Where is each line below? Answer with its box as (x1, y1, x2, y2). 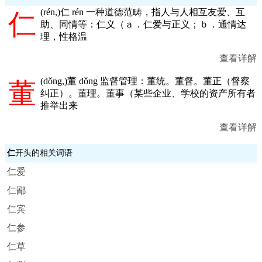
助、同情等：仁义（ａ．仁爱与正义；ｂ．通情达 (40, 19, 246, 29)
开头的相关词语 (15, 149, 73, 157)
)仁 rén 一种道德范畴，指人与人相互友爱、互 (57, 7, 245, 17)
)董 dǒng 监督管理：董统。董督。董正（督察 (64, 76, 250, 86)
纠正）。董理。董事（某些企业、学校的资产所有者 (40, 88, 256, 98)
